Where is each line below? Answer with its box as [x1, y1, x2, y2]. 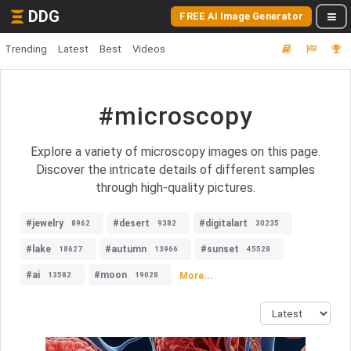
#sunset [201, 244, 239, 255]
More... [179, 270, 213, 281]
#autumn [105, 244, 147, 255]
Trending [5, 43, 47, 55]
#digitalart [199, 218, 248, 229]
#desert [113, 218, 150, 229]
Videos [132, 43, 165, 55]
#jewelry [26, 218, 63, 229]
